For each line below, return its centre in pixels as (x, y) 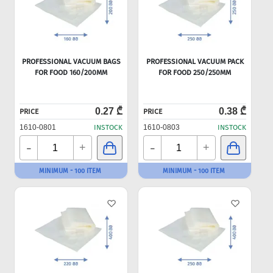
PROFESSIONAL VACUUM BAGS (71, 62)
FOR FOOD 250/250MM (195, 73)
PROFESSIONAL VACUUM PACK (195, 62)
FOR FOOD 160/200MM (71, 73)
